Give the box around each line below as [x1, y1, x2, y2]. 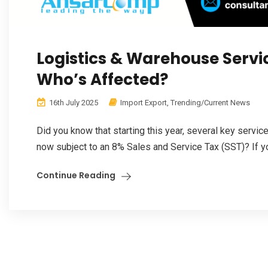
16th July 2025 [47, 98, 98, 108]
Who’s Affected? [36, 69, 168, 91]
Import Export [120, 98, 167, 108]
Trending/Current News [170, 98, 250, 108]
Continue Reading [36, 169, 115, 182]
